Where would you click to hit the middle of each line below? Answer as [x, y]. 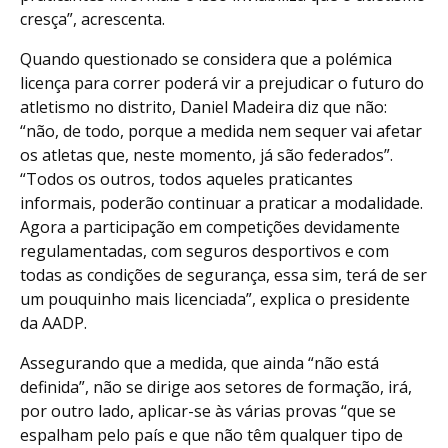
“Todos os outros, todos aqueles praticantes [186, 179]
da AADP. [53, 323]
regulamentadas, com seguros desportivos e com [204, 251]
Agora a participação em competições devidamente [210, 227]
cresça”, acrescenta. [92, 19]
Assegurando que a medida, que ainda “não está [199, 363]
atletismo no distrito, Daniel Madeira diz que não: [203, 107]
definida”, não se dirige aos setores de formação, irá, [216, 387]
